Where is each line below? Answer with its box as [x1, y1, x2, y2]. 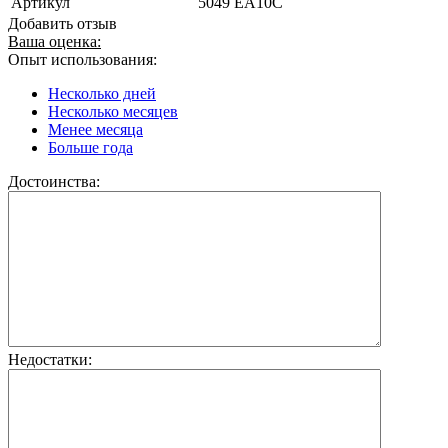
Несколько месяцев [48, 102, 178, 120]
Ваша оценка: [8, 32, 101, 50]
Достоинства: [8, 172, 100, 190]
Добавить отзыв [8, 14, 117, 32]
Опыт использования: [8, 50, 157, 68]
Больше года [48, 138, 133, 156]
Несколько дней [48, 84, 156, 102]
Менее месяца [48, 120, 143, 138]
